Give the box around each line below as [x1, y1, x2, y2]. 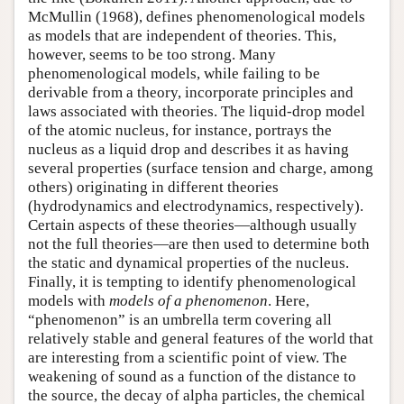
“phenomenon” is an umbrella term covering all [28, 311, 332, 329]
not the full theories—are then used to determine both [28, 235, 370, 253]
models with [28, 292, 109, 310]
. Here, [268, 292, 309, 310]
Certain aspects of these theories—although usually [28, 216, 357, 234]
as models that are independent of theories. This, [28, 27, 336, 45]
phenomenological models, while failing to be [28, 65, 320, 83]
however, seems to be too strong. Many [28, 46, 276, 64]
